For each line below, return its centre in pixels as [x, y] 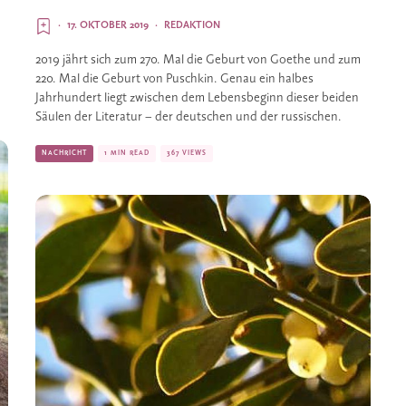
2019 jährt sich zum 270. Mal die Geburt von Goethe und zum [198, 60]
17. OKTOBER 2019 [108, 25]
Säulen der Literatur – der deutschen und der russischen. [190, 117]
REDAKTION [192, 25]
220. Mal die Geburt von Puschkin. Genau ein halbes [174, 79]
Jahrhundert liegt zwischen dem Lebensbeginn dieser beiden [197, 98]
